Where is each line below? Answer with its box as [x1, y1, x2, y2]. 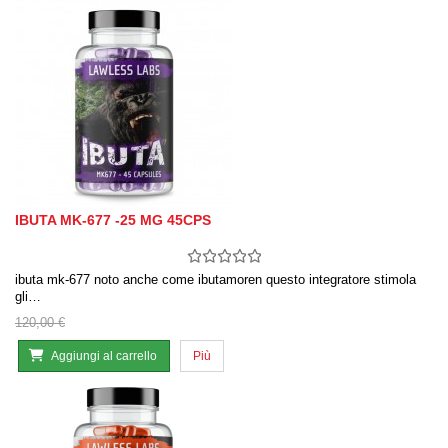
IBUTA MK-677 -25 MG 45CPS [15, 212, 211, 229]
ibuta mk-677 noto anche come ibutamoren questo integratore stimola [15, 272, 416, 288]
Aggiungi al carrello [51, 349, 157, 364]
